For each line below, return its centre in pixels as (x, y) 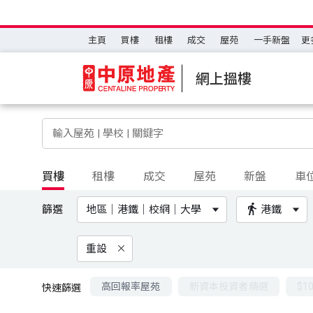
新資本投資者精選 (228, 286)
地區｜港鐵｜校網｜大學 (144, 209)
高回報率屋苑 (131, 286)
